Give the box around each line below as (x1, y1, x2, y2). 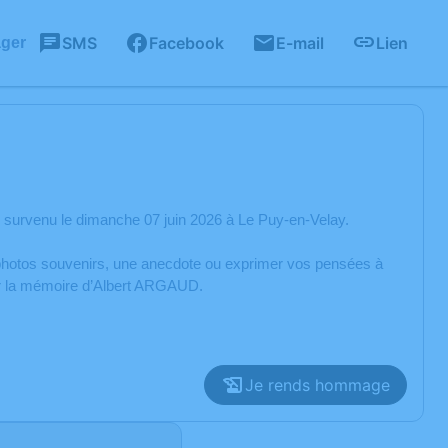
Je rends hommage (245, 375, 390, 395)
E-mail (276, 33, 324, 53)
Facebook (149, 33, 224, 53)
